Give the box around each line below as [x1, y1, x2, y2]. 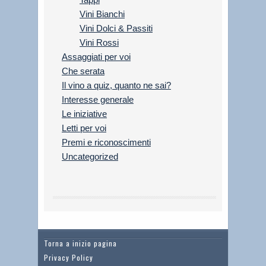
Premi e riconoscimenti [62, 137, 151, 148]
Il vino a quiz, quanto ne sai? [62, 80, 171, 91]
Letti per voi [62, 123, 106, 134]
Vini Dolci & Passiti [80, 23, 153, 34]
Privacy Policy [44, 252, 93, 263]
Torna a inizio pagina [44, 238, 117, 249]
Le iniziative [62, 109, 107, 119]
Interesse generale [62, 94, 134, 105]
